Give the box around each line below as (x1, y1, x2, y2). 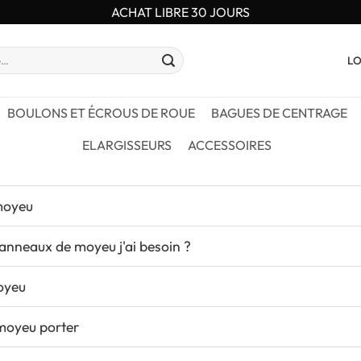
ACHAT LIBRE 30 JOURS (111, 3, 250, 20)
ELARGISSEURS (81, 137, 172, 153)
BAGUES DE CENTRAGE (211, 105, 347, 121)
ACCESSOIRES (187, 137, 272, 153)
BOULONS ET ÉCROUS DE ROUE (7, 105, 195, 121)
